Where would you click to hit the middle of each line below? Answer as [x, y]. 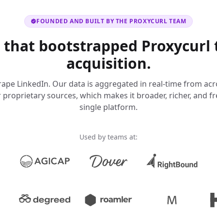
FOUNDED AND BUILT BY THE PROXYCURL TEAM [111, 21]
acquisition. [108, 63]
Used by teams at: [108, 137]
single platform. [108, 107]
